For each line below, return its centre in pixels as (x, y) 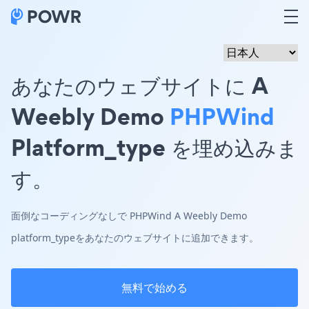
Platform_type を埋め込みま (154, 147)
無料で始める (154, 288)
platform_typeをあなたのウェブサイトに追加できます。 (135, 238)
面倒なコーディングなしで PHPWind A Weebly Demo (129, 216)
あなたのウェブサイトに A (139, 85)
